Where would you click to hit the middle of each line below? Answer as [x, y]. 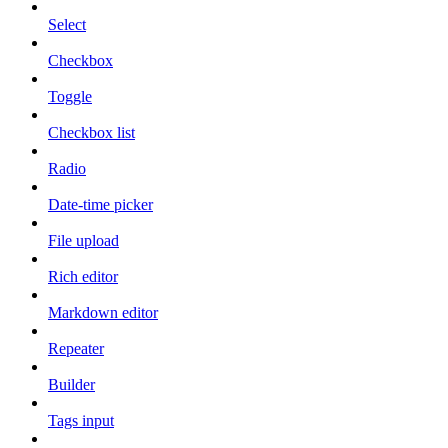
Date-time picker [100, 204]
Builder [71, 384]
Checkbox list [91, 132]
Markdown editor [103, 312]
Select [67, 24]
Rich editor [83, 276]
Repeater [76, 348]
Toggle [70, 96]
